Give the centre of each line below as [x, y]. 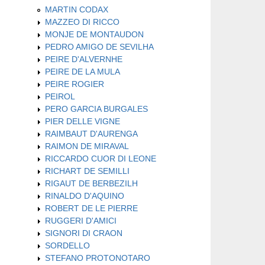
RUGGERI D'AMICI [81, 220]
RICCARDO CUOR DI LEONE [101, 158]
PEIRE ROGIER [75, 84]
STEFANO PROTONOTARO [98, 258]
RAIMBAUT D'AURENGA [91, 133]
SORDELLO [67, 245]
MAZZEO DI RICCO [82, 22]
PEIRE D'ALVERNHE [84, 59]
